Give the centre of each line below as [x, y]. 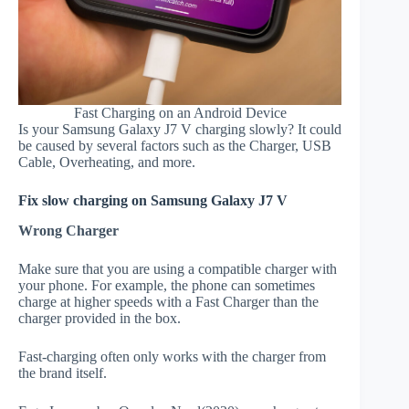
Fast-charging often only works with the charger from [172, 357]
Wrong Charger [68, 231]
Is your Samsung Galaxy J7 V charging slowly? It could [180, 130]
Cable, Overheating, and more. [107, 163]
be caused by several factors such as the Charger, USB [175, 146]
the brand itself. [63, 373]
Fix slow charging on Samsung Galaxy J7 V [153, 201]
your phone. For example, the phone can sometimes [167, 286]
